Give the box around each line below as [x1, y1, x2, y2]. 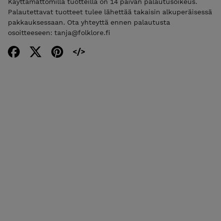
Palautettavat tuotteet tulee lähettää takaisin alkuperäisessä [8, 8, 212, 16]
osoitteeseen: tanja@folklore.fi [8, 29, 110, 37]
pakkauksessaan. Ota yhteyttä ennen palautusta [8, 18, 170, 27]
